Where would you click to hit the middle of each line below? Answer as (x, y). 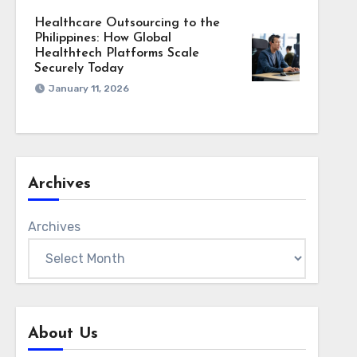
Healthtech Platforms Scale (116, 53)
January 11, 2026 (88, 88)
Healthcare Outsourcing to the (127, 23)
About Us (63, 334)
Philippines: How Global (102, 38)
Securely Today (78, 69)
